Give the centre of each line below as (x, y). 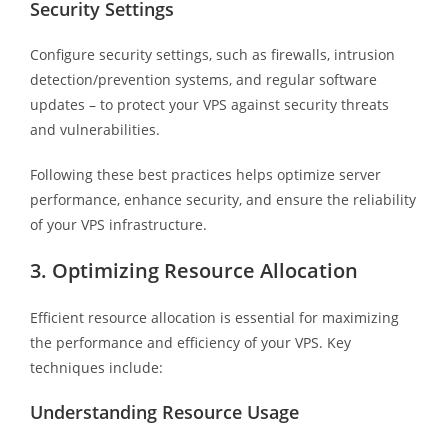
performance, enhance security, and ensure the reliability (222, 199)
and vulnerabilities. (94, 129)
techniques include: (96, 367)
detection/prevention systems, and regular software (203, 79)
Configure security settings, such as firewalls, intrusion (212, 54)
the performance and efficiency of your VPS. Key (190, 342)
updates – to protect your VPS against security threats (209, 104)
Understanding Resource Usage (164, 411)
